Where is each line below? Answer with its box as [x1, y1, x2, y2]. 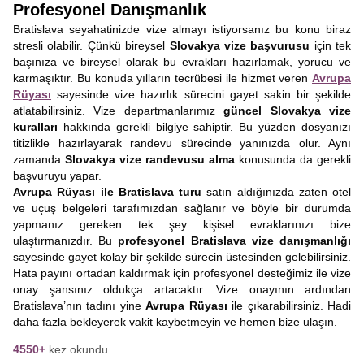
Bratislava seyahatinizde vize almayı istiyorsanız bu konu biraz [13, 23, 351, 36]
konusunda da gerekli [235, 153, 351, 166]
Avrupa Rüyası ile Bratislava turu [13, 185, 201, 198]
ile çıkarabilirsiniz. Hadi [227, 299, 352, 312]
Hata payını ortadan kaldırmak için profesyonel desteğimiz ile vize [13, 266, 351, 279]
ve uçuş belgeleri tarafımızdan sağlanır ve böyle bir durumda [13, 201, 351, 214]
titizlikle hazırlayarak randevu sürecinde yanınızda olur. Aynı [13, 136, 351, 149]
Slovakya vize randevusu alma [65, 153, 235, 166]
